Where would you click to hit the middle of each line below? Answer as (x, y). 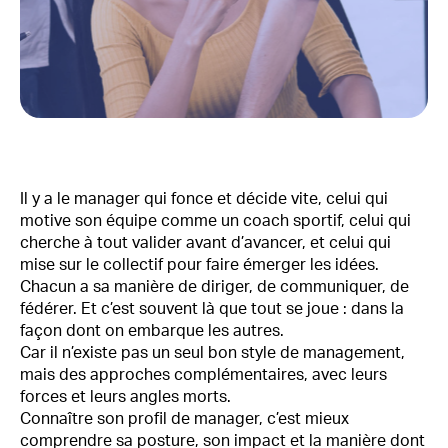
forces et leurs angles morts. (125, 397)
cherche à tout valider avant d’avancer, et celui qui (205, 243)
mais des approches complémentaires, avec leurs (203, 375)
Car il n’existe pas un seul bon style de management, (212, 353)
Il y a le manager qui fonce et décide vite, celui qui (204, 199)
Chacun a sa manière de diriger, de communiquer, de (214, 287)
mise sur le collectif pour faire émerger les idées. (199, 265)
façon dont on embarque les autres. (152, 331)
